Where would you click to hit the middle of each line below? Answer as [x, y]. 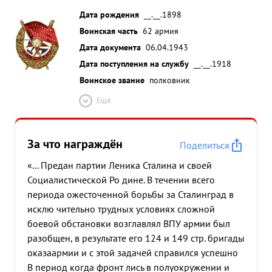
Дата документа [110, 47]
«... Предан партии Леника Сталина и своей [120, 165]
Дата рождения [109, 14]
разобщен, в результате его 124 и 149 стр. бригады [136, 238]
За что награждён [75, 144]
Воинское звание [112, 80]
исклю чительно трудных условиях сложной [121, 209]
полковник [170, 80]
